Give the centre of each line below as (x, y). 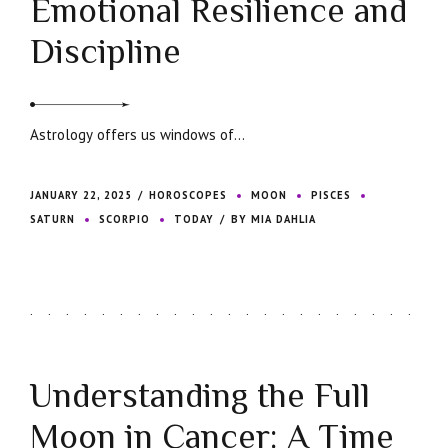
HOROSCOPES (188, 195)
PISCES (331, 195)
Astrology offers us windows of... (137, 135)
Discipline (105, 52)
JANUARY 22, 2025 (81, 195)
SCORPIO (124, 219)
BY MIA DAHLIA (274, 219)
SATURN (52, 219)
